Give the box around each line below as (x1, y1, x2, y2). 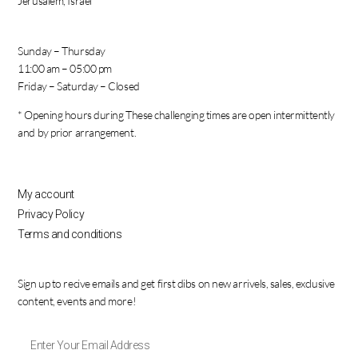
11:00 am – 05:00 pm (18, 61, 112, 75)
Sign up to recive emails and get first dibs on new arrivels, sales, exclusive (18, 276, 335, 290)
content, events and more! (18, 293, 137, 308)
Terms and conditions (18, 227, 122, 241)
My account (18, 187, 74, 201)
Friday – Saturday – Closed (18, 78, 140, 93)
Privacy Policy (18, 207, 85, 221)
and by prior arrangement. (18, 125, 137, 139)
